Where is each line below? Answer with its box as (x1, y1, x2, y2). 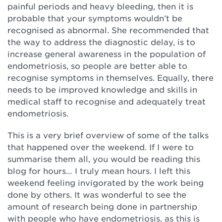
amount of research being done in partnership (7, 201, 197, 211)
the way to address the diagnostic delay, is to (7, 37, 195, 47)
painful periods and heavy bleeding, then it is (7, 1, 193, 11)
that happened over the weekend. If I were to (7, 142, 194, 152)
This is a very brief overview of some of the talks (7, 130, 209, 140)
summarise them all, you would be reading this (7, 154, 200, 164)
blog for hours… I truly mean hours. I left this (7, 166, 190, 175)
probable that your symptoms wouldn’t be (7, 13, 182, 23)
